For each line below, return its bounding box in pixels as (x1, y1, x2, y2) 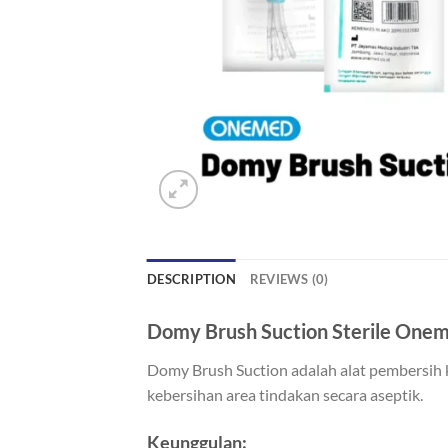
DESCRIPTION (147, 271, 236, 287)
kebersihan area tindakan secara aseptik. (147, 385, 423, 404)
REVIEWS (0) (249, 271, 329, 287)
